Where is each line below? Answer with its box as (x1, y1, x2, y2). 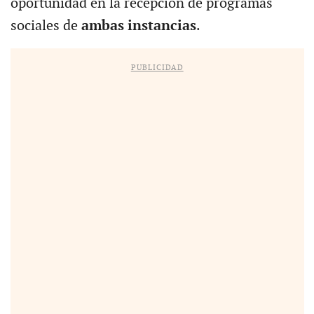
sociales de (10, 17, 81, 34)
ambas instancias (81, 17, 196, 34)
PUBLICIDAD (130, 62, 184, 72)
